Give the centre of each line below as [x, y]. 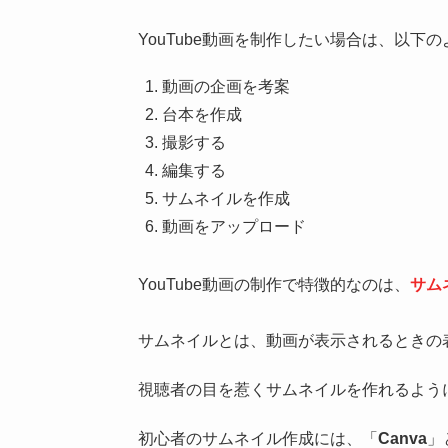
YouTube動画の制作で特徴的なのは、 [274, 285]
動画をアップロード [234, 227]
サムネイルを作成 [226, 199]
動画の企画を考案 [226, 87]
